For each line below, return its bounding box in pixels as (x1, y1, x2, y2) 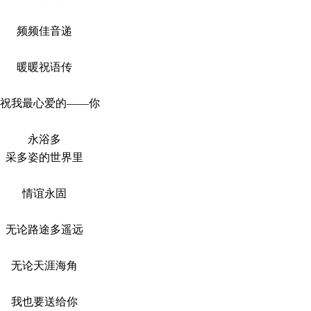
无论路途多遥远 (6, 224, 83, 235)
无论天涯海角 (11, 260, 78, 271)
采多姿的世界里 (6, 151, 83, 163)
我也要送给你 (11, 296, 78, 308)
